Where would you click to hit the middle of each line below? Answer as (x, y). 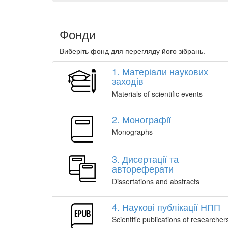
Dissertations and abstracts (156, 181)
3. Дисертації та (145, 159)
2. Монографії (141, 119)
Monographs (132, 132)
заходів (128, 81)
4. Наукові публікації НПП (166, 207)
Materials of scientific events (157, 94)
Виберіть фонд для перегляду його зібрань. (132, 51)
